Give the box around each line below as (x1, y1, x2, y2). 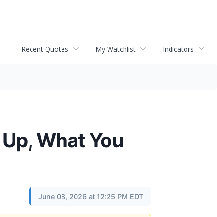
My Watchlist (95, 44, 136, 54)
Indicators (163, 44, 194, 54)
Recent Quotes (21, 44, 68, 54)
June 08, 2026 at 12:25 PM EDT (38, 192, 143, 201)
